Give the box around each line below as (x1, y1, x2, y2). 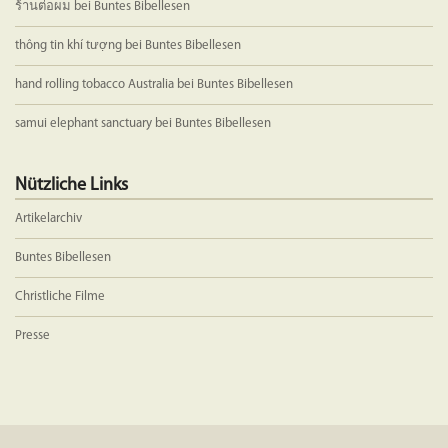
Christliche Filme (15, 289, 105, 303)
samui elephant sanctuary (15, 116, 152, 130)
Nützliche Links (15, 175, 128, 195)
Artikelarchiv (15, 211, 82, 225)
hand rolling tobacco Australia (15, 77, 174, 91)
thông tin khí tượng (15, 38, 122, 52)
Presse (15, 328, 50, 342)
